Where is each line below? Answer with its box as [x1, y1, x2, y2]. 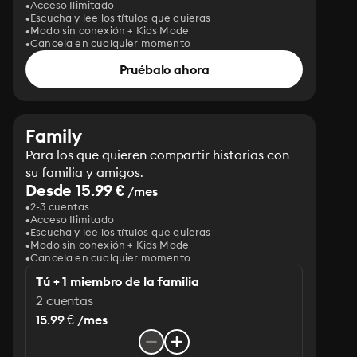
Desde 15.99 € [25, 180, 125, 200]
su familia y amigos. [25, 164, 143, 180]
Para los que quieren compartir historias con [25, 147, 290, 163]
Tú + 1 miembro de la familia [36, 273, 199, 289]
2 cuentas [36, 292, 93, 308]
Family [25, 124, 82, 147]
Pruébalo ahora [119, 61, 210, 77]
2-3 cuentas [30, 200, 89, 213]
